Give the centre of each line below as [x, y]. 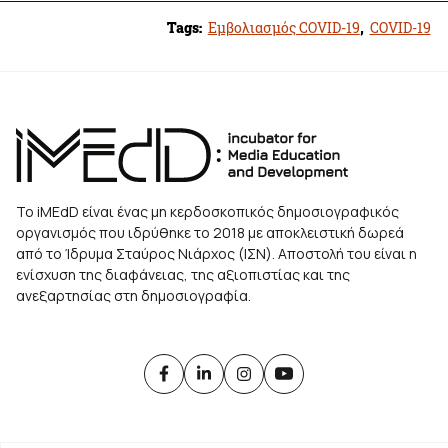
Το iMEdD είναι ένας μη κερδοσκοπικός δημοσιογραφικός [207, 211]
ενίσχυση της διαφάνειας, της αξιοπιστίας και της [183, 274]
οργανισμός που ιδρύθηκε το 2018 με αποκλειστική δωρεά [210, 232]
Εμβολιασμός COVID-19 [283, 27]
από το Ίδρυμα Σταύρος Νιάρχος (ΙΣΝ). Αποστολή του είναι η [216, 253]
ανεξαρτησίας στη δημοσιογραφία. [133, 295]
